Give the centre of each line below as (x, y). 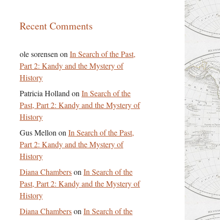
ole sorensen (39, 54)
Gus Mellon (38, 132)
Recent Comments (56, 26)
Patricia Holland (45, 93)
